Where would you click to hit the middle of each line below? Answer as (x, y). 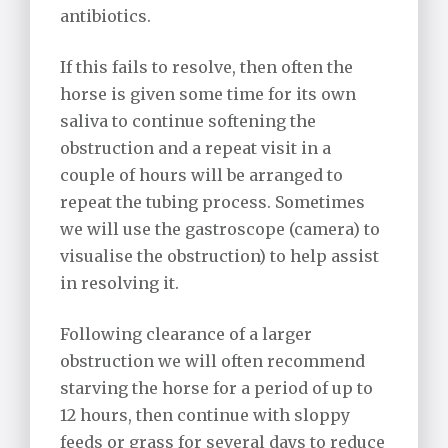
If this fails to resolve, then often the (206, 67)
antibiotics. (105, 16)
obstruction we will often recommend (212, 361)
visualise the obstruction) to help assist (219, 256)
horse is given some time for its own (208, 94)
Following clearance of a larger (186, 334)
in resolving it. (119, 283)
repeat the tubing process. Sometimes (212, 202)
